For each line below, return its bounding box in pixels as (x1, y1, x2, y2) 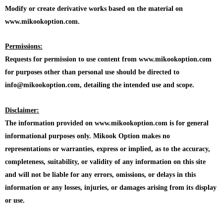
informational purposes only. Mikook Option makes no (5, 132, 170, 140)
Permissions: (5, 43, 43, 51)
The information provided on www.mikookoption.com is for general (5, 119, 209, 127)
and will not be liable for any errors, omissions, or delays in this (5, 170, 196, 178)
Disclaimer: (5, 106, 39, 114)
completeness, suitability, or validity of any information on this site (5, 158, 206, 166)
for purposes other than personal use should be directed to (5, 68, 179, 76)
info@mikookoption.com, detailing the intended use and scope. (5, 81, 194, 89)
